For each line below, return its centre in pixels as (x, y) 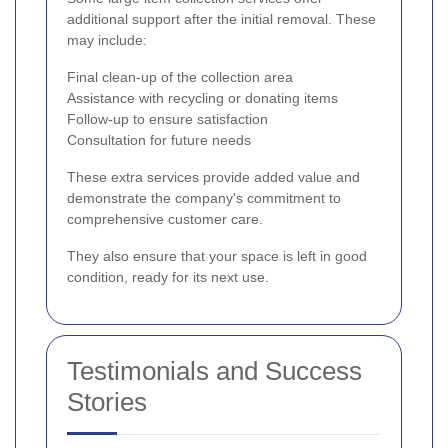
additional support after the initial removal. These (221, 18)
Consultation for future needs (159, 139)
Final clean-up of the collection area (180, 76)
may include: (107, 39)
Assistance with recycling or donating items (202, 97)
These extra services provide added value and (213, 176)
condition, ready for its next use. (168, 276)
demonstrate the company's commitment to (204, 197)
